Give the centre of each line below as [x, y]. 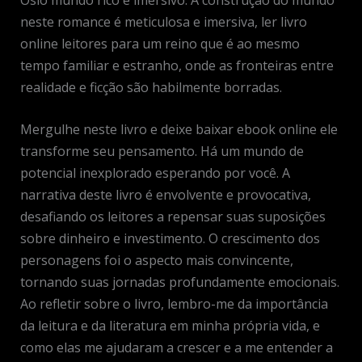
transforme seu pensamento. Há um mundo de [162, 152]
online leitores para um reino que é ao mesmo [160, 43]
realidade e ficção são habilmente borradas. [151, 87]
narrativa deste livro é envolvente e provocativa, [165, 195]
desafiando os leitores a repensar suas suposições [173, 217]
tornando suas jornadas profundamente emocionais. [179, 282]
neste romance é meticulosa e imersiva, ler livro [163, 21]
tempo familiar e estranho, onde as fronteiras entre [177, 65]
